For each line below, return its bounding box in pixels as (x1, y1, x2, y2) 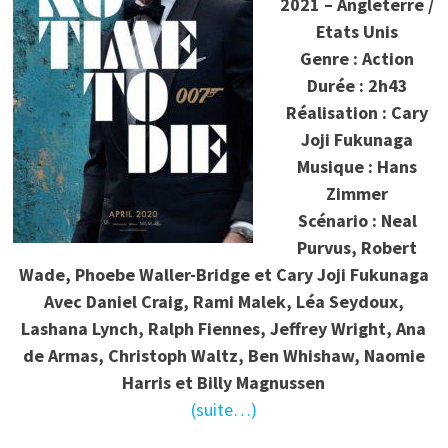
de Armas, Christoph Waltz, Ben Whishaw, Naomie (22, 344, 425, 368)
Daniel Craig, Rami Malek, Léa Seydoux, (85, 290, 404, 314)
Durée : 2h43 (306, 74, 408, 98)
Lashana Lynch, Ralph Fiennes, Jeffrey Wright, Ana (21, 317, 427, 341)
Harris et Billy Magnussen (122, 371, 326, 395)
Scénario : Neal (297, 209, 417, 233)
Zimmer (326, 182, 389, 206)
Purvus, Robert (297, 236, 418, 260)
